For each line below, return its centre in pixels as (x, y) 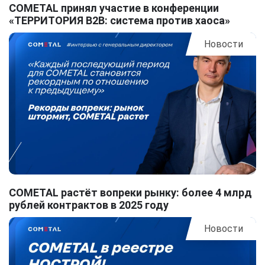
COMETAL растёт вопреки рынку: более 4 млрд (130, 193)
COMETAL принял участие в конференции (114, 8)
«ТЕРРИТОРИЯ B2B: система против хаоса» (119, 21)
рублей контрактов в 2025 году (89, 205)
